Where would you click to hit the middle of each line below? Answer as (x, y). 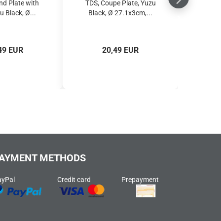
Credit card (74, 180)
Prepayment (140, 180)
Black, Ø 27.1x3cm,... (120, 13)
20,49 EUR (120, 50)
